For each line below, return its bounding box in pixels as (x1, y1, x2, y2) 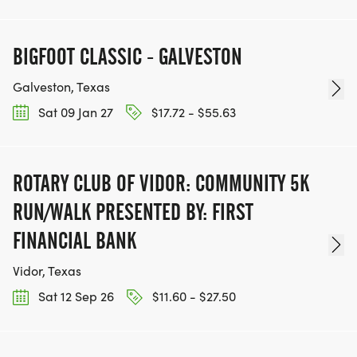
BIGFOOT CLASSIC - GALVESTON (13, 43, 242, 71)
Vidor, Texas (13, 262, 81, 280)
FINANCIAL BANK (13, 227, 136, 255)
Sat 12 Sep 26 (35, 288, 114, 305)
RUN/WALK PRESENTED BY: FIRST (13, 198, 253, 226)
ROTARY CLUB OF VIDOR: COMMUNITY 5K (13, 170, 309, 198)
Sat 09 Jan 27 (35, 104, 113, 121)
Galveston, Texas (13, 78, 110, 96)
